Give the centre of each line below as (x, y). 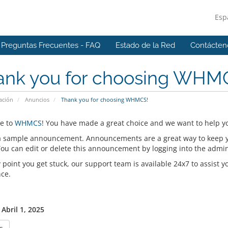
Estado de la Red (145, 45)
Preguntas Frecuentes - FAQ (51, 45)
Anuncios (37, 99)
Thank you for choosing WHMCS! (104, 99)
